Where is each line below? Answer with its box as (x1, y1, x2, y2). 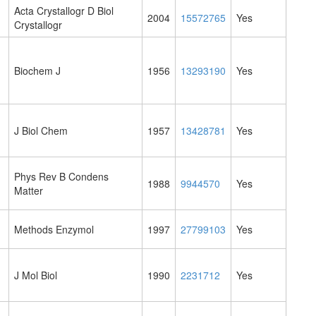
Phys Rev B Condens (14, 169, 109, 184)
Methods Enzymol (14, 222, 94, 237)
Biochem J (14, 63, 61, 78)
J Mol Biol (14, 268, 57, 283)
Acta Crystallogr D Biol (14, 4, 114, 18)
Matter (14, 183, 43, 198)
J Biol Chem (14, 123, 68, 138)
